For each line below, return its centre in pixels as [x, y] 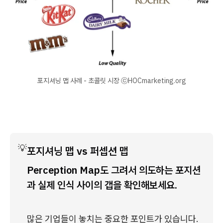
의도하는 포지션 [170, 170]
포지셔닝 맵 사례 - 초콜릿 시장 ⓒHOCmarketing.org [111, 81]
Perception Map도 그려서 [83, 170]
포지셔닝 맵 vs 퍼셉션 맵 [78, 151]
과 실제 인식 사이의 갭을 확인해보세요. [102, 185]
